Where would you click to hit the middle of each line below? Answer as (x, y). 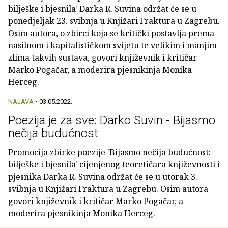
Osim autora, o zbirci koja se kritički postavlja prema (111, 33)
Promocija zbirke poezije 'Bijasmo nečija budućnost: (109, 152)
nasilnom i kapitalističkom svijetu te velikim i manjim (112, 45)
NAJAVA (21, 102)
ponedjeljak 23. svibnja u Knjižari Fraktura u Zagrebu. (114, 21)
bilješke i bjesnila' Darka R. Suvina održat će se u (102, 9)
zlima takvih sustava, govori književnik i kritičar (103, 58)
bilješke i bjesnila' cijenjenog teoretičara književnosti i (114, 165)
